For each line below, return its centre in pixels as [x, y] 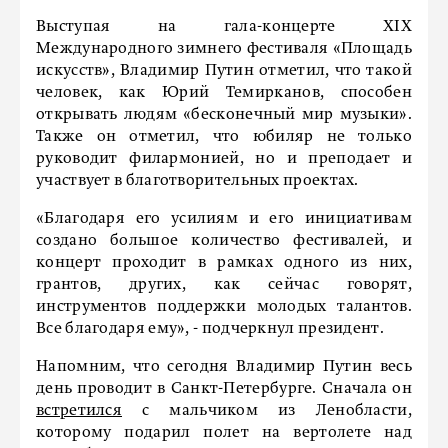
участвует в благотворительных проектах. [197, 181]
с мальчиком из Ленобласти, [267, 411]
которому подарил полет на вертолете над [224, 433]
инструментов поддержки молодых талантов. [224, 307]
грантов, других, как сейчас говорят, [224, 285]
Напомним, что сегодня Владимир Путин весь [224, 367]
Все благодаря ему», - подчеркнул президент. [210, 329]
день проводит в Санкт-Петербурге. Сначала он [224, 389]
